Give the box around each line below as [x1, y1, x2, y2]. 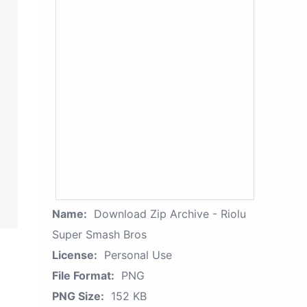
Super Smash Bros [52, 228, 147, 241]
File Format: [52, 269, 114, 282]
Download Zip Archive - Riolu [94, 207, 246, 221]
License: [52, 248, 97, 262]
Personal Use [104, 248, 172, 262]
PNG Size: [52, 289, 104, 303]
